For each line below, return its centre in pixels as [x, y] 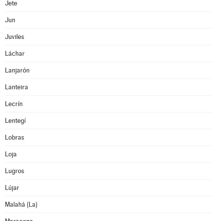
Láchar [15, 54]
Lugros [15, 171]
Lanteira [17, 87]
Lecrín [14, 104]
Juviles [15, 37]
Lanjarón [17, 70]
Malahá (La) [21, 204]
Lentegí [15, 121]
